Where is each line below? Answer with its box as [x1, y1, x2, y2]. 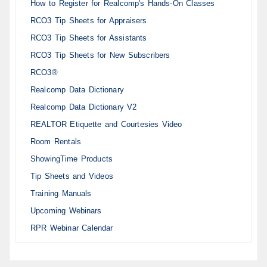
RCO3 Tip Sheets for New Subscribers [30, 51, 170, 60]
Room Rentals [30, 137, 81, 147]
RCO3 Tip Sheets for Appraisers [30, 16, 147, 26]
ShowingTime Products [30, 154, 113, 164]
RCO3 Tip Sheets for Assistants [30, 33, 147, 43]
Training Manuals [30, 189, 92, 198]
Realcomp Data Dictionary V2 [30, 103, 137, 112]
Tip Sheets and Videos [30, 172, 113, 181]
